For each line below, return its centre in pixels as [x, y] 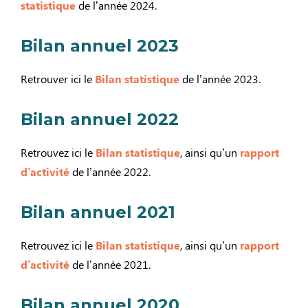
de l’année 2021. [110, 264]
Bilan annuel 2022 [100, 119]
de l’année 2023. [220, 78]
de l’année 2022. [110, 171]
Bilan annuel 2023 [100, 45]
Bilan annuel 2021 [98, 212]
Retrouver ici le [56, 78]
